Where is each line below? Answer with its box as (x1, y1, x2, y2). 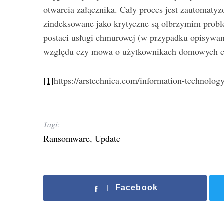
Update (95, 132, 120, 144)
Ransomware (43, 132, 90, 144)
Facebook (115, 183, 158, 192)
